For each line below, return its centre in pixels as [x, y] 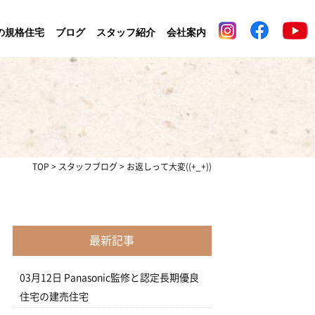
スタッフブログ [88, 167]
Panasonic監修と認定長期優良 [131, 278]
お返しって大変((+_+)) [169, 167]
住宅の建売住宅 [54, 297]
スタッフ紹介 [126, 32]
